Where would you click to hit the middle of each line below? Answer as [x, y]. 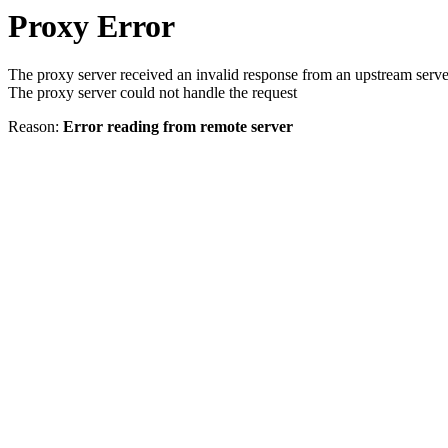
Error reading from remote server [178, 127]
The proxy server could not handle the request [152, 93]
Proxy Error [91, 26]
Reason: [35, 127]
